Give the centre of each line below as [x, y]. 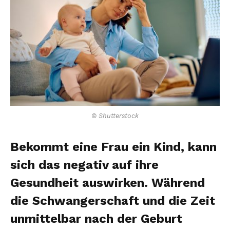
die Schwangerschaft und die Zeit [113, 200]
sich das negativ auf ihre [84, 165]
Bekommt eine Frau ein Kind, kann [113, 147]
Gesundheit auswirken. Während [108, 183]
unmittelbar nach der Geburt [96, 218]
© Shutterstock [115, 116]
